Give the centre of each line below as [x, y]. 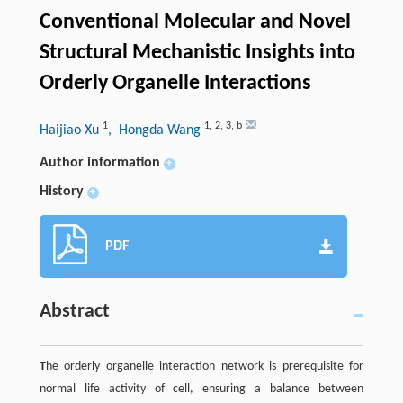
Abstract [74, 312]
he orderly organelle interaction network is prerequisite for [205, 367]
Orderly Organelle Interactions [175, 84]
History [61, 192]
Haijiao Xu [71, 131]
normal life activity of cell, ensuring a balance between [201, 390]
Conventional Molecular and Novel [195, 23]
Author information [99, 163]
